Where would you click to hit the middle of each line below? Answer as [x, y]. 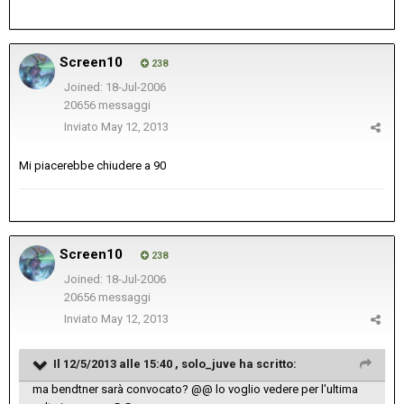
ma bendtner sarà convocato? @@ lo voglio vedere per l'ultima [195, 390]
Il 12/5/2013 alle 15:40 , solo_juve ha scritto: [175, 364]
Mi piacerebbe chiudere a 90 [92, 166]
